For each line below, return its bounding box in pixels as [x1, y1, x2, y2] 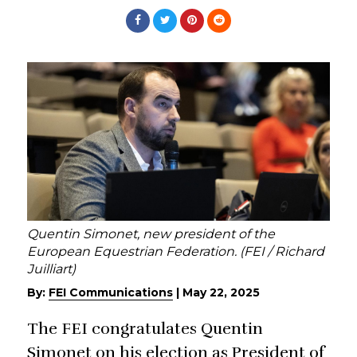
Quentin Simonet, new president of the [27, 226, 275, 241]
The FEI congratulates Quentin [27, 319, 263, 339]
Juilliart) [27, 261, 76, 277]
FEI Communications [49, 285, 173, 300]
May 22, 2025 [182, 285, 260, 300]
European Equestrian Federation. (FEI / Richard [27, 243, 324, 259]
